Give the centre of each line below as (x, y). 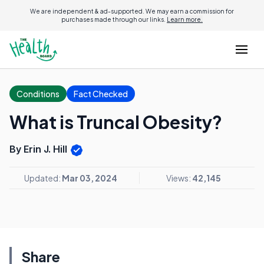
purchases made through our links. (114, 19)
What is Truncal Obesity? (116, 122)
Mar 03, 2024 (90, 178)
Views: (179, 178)
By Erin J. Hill (39, 149)
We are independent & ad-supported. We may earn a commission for (132, 11)
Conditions (38, 94)
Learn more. (185, 19)
